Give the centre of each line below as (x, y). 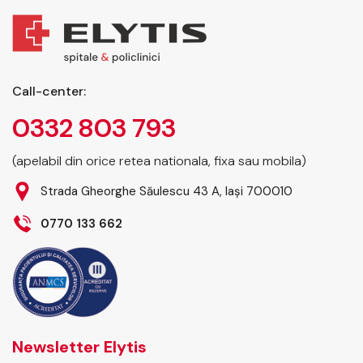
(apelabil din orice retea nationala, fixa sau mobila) (159, 161)
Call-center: (49, 91)
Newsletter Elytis (79, 346)
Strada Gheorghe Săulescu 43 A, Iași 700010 (167, 191)
